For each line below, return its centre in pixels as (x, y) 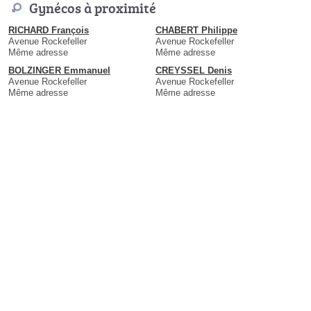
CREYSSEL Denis (194, 71)
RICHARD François (49, 31)
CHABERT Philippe (196, 31)
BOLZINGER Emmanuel (59, 71)
